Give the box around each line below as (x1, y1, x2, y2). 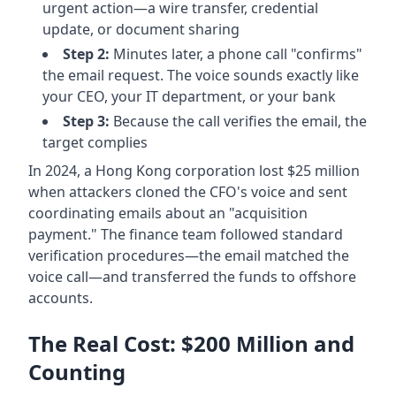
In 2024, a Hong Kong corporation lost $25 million (28, 160, 360, 180)
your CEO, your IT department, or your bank (42, 86, 336, 106)
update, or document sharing (42, 19, 240, 39)
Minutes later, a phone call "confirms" (110, 43, 362, 64)
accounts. (28, 287, 93, 308)
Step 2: (63, 43, 110, 64)
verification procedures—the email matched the (28, 245, 349, 265)
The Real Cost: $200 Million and (28, 328, 354, 358)
